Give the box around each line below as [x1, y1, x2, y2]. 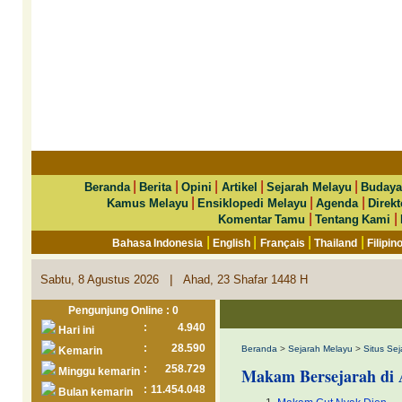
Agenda [316, 197, 359, 210]
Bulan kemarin [56, 386, 133, 398]
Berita [139, 180, 172, 194]
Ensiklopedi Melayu [197, 197, 307, 210]
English [213, 237, 251, 249]
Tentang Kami [315, 213, 391, 226]
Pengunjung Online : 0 [68, 304, 179, 317]
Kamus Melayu [107, 197, 188, 210]
